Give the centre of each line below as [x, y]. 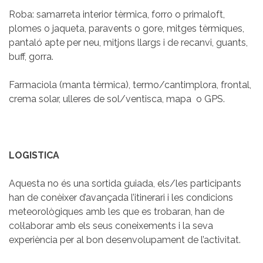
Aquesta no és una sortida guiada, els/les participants [125, 183]
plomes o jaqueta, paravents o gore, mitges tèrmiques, [127, 28]
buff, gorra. [31, 56]
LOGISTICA [34, 155]
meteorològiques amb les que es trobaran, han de [117, 211]
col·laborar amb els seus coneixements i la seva [111, 225]
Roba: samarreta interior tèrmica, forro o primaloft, [117, 14]
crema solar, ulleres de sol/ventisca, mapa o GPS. [117, 99]
